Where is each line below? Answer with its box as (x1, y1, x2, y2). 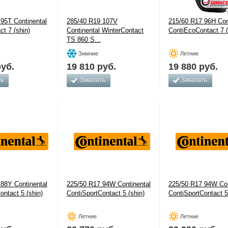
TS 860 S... (67, 36, 101, 43)
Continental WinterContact (67, 26, 144, 34)
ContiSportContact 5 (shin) (67, 189, 145, 197)
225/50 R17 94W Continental (67, 180, 151, 188)
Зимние (78, 50, 98, 56)
